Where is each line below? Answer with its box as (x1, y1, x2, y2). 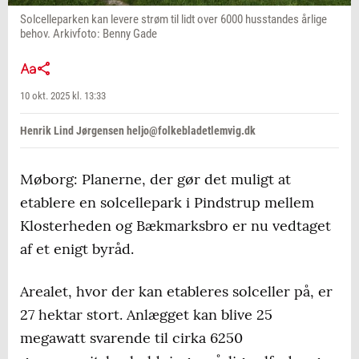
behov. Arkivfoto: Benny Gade (20, 26, 157, 42)
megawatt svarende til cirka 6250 (20, 329, 243, 348)
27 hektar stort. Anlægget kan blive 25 (20, 305, 272, 325)
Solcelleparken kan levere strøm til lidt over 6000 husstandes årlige (20, 12, 327, 27)
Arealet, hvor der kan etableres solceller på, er (20, 282, 333, 301)
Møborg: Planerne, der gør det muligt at (20, 170, 291, 189)
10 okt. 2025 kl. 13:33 (20, 90, 106, 103)
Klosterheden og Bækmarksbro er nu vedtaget (20, 216, 331, 236)
